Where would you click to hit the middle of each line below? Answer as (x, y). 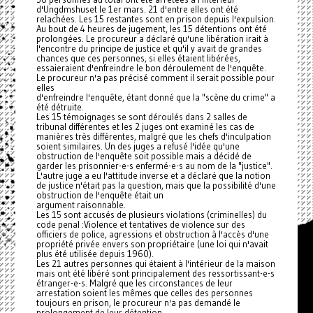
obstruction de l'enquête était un (100, 195)
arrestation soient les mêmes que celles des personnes (144, 293)
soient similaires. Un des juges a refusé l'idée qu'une (138, 146)
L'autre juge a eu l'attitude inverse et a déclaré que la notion (153, 175)
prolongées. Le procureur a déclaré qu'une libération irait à (152, 38)
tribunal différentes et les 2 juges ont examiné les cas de (145, 126)
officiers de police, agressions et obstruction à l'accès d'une (152, 234)
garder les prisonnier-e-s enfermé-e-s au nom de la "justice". (154, 166)
